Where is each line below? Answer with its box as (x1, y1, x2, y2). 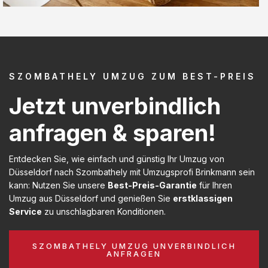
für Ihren (197, 179, 232, 190)
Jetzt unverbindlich (9, 92, 221, 120)
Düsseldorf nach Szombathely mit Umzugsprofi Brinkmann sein (9, 166, 255, 177)
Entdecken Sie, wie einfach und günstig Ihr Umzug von (9, 153, 224, 164)
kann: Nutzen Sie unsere (9, 179, 108, 190)
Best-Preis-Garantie (108, 179, 197, 190)
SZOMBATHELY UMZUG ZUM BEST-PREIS (9, 71, 256, 81)
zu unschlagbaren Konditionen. (42, 206, 166, 217)
